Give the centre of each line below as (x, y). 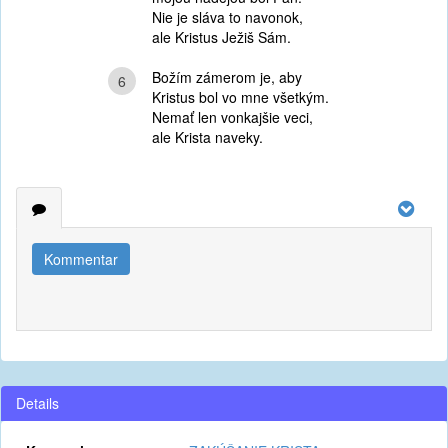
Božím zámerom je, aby (226, 77)
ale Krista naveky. (207, 137)
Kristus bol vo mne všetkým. (240, 97)
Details (37, 403)
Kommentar (81, 259)
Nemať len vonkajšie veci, (232, 117)
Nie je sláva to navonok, (227, 17)
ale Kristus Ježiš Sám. (221, 37)
